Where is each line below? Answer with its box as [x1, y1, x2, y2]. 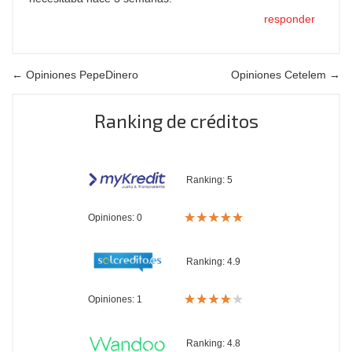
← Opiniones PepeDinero [12, 68, 138, 81]
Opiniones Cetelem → [231, 68, 340, 81]
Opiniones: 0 [88, 212, 142, 223]
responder [264, 13, 315, 25]
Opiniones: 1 [88, 294, 142, 305]
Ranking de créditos [93, 109, 258, 132]
